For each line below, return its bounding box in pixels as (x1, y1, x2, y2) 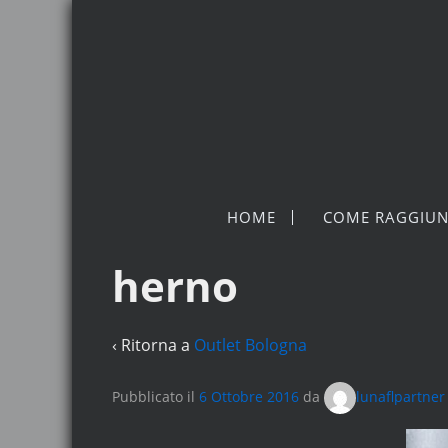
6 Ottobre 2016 (199, 386, 299, 406)
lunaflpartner (356, 386, 445, 406)
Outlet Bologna (194, 333, 307, 356)
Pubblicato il (112, 386, 199, 406)
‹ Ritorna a (112, 333, 194, 356)
